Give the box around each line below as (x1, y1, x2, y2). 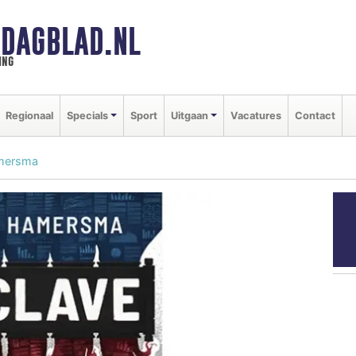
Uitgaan (170, 109, 208, 122)
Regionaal (6, 109, 53, 122)
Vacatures (230, 109, 281, 122)
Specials (67, 109, 108, 122)
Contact (294, 109, 335, 122)
